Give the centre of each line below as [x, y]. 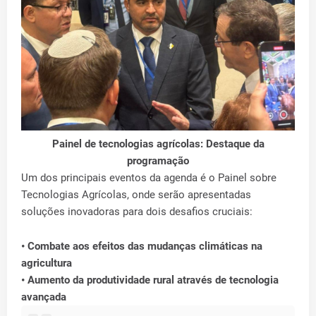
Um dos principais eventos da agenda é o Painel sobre [149, 177]
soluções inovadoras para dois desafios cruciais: [137, 211]
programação [158, 160]
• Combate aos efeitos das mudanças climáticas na [142, 246]
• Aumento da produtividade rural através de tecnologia [150, 280]
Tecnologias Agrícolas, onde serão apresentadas [136, 194]
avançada [44, 297]
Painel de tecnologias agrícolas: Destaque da [158, 144]
